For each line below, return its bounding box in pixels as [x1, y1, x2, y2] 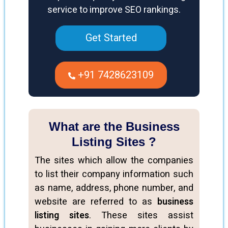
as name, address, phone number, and [35, 181, 193, 195]
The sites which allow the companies [35, 154, 193, 167]
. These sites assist [89, 209, 193, 222]
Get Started [85, 31, 137, 45]
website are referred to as [35, 195, 157, 209]
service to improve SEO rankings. [47, 3, 181, 17]
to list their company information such [35, 167, 193, 181]
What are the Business [48, 120, 180, 133]
